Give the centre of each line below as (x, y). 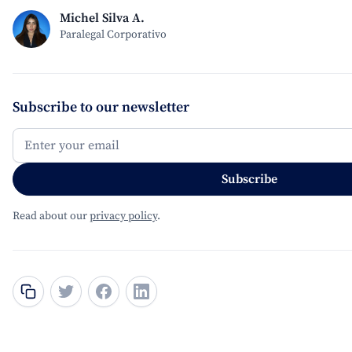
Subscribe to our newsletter (101, 107)
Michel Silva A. (102, 18)
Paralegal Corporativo (113, 35)
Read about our (51, 216)
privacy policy (123, 216)
